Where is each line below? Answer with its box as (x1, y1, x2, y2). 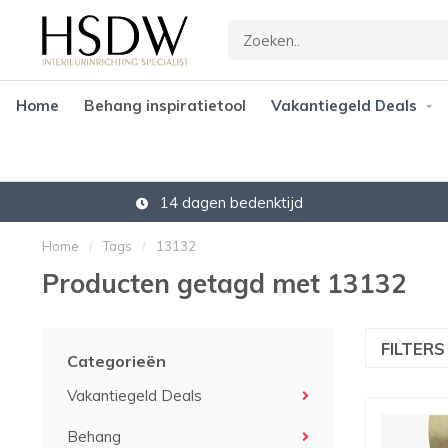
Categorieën (67, 351, 166, 371)
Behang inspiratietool (83, 96, 246, 115)
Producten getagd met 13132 (42, 267, 407, 300)
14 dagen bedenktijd (155, 192, 303, 212)
